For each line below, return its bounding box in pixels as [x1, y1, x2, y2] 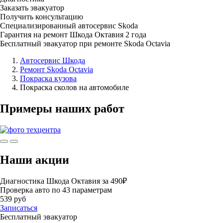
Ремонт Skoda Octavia [20, 65, 93, 74]
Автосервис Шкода [20, 56, 85, 65]
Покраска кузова [20, 74, 77, 83]
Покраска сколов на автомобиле [20, 83, 129, 92]
